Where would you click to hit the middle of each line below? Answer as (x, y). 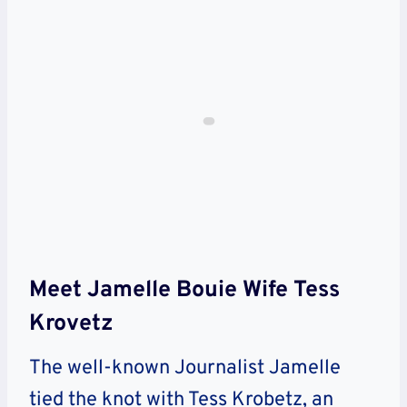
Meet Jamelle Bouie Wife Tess (184, 290)
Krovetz (71, 324)
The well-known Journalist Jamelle (185, 369)
